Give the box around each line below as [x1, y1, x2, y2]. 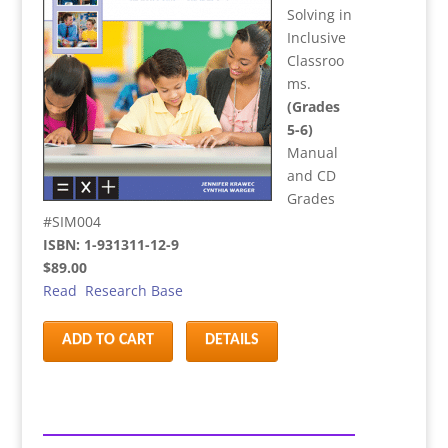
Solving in [286, 5, 352, 24]
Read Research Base [42, 281, 183, 300]
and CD [286, 166, 336, 185]
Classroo [286, 51, 344, 70]
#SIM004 [42, 212, 101, 231]
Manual [286, 143, 338, 162]
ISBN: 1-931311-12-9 [42, 235, 179, 254]
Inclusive [286, 28, 346, 47]
